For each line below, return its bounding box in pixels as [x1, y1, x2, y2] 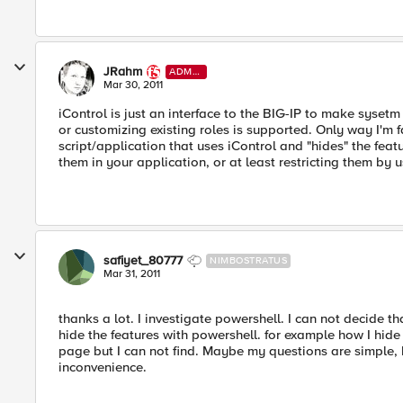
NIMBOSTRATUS [210, 255, 287, 266]
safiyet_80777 [103, 253, 183, 268]
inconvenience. [58, 359, 147, 375]
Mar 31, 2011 [103, 267, 160, 281]
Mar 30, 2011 [103, 78, 163, 92]
